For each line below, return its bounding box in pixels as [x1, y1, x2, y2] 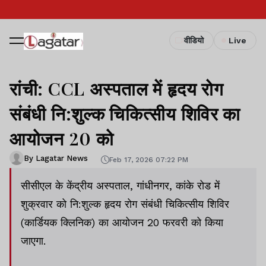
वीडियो [184, 36, 204, 45]
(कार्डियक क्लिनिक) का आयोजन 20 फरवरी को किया [21, 216, 223, 229]
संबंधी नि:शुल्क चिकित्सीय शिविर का [9, 102, 241, 125]
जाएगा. [21, 235, 46, 247]
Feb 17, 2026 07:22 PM [109, 155, 188, 164]
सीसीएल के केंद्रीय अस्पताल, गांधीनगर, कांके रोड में [21, 179, 220, 192]
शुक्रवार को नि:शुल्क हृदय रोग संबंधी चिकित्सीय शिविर [21, 198, 229, 210]
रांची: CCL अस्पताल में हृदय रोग [9, 77, 224, 100]
